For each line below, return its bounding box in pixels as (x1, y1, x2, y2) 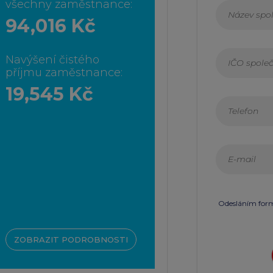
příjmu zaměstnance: (5, 66, 122, 80)
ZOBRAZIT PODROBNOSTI (14, 235, 128, 245)
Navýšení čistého (5, 53, 99, 67)
